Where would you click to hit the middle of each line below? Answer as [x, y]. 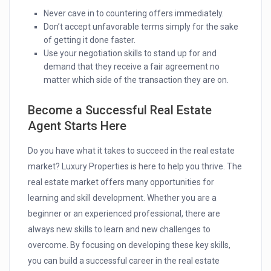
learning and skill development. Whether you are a [122, 198]
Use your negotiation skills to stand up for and [130, 54]
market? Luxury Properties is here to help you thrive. [128, 167]
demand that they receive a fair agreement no [132, 67]
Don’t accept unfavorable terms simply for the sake [141, 27]
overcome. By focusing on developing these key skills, [129, 245]
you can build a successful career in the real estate [124, 261]
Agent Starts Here [77, 126]
